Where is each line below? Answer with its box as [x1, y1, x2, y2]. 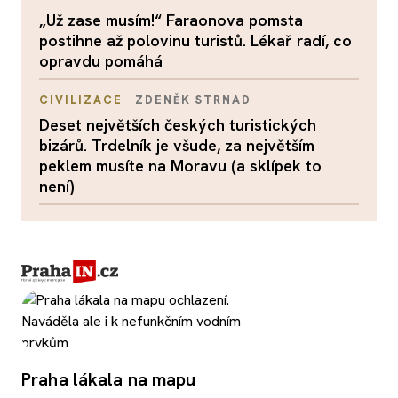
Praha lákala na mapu [21, 367, 196, 391]
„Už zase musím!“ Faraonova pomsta [39, 9, 303, 30]
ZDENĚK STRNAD [135, 92, 251, 107]
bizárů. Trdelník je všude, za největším [39, 134, 314, 155]
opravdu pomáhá [39, 50, 163, 71]
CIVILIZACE [39, 92, 123, 107]
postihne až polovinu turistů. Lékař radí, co [39, 29, 352, 51]
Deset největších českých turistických [39, 114, 316, 135]
